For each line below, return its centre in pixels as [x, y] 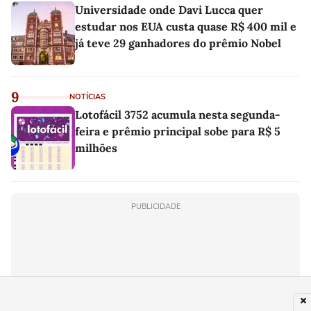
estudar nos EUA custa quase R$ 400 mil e [186, 27]
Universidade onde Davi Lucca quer [169, 10]
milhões [96, 148]
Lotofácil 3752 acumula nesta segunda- [178, 115]
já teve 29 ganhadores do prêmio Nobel [178, 43]
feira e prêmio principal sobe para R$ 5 [178, 132]
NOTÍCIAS [87, 97]
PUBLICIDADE [155, 207]
